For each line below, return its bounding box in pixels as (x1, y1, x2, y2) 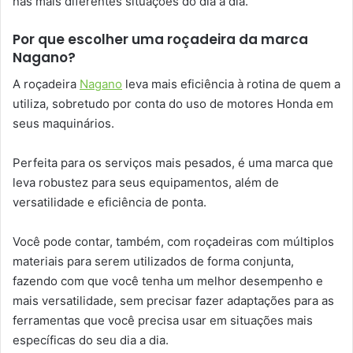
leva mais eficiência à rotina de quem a (122, 76, 340, 91)
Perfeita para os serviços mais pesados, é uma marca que (13, 154, 333, 170)
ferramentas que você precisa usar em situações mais (13, 312, 313, 328)
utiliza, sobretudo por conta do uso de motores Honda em (13, 95, 333, 111)
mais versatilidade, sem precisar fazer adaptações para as (13, 292, 334, 308)
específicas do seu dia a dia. (13, 332, 169, 347)
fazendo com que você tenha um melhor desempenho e (13, 273, 323, 288)
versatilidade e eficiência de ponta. (13, 194, 206, 210)
